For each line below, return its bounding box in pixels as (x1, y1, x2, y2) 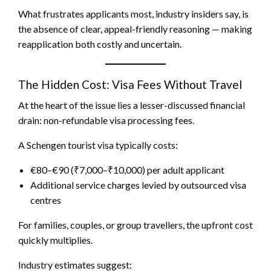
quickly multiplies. (18, 234, 93, 246)
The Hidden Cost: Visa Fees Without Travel (18, 77, 242, 92)
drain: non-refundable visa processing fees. (18, 114, 194, 126)
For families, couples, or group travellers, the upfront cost (18, 219, 253, 231)
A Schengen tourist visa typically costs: (18, 139, 178, 151)
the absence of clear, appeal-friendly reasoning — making (18, 23, 252, 35)
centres (30, 194, 61, 206)
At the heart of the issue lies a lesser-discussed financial (18, 99, 245, 111)
